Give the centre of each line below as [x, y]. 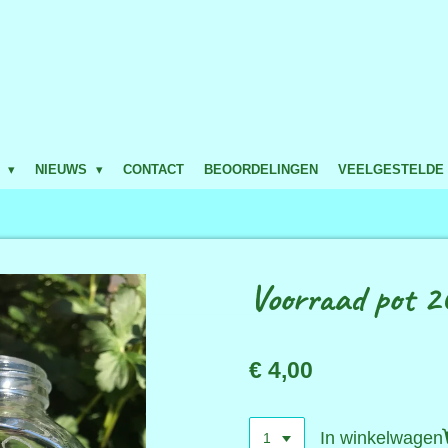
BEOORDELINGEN [261, 169]
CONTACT [154, 169]
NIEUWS [63, 169]
